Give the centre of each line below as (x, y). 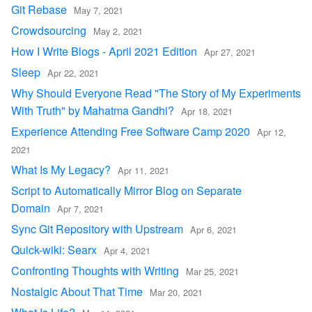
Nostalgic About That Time (77, 291)
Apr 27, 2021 (230, 52)
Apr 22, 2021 (73, 73)
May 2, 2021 (118, 31)
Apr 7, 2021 (80, 209)
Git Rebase (39, 9)
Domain (31, 208)
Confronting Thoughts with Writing (95, 271)
